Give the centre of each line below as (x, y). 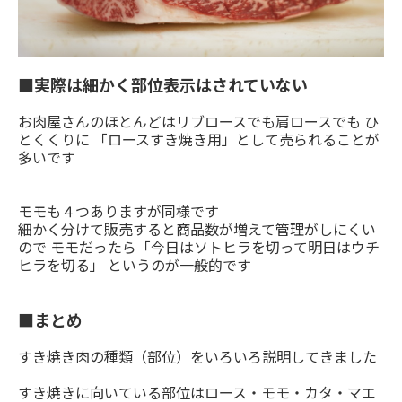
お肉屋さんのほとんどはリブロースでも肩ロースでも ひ (198, 122)
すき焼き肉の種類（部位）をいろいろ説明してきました (197, 357)
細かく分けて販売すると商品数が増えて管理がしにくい (197, 229)
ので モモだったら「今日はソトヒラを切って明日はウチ (199, 247)
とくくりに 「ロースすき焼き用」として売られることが (199, 140)
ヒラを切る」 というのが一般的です (135, 265)
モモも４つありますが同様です (118, 211)
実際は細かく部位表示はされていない (171, 85)
